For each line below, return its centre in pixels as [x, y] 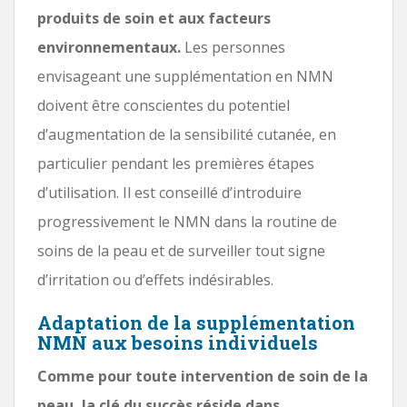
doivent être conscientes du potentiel [164, 105]
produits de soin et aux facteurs [154, 18]
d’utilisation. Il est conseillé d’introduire [169, 192]
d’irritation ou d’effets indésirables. [155, 279]
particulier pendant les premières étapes [176, 163]
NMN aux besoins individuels [178, 342]
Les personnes [233, 47]
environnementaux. [109, 47]
